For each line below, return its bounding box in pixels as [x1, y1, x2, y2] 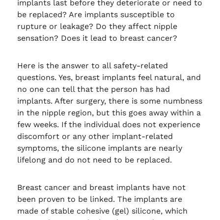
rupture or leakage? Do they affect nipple [17, 21, 177, 31]
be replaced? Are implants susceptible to [17, 9, 175, 19]
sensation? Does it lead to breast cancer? [17, 33, 177, 43]
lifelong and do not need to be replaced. [17, 155, 172, 165]
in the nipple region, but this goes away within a [17, 108, 201, 117]
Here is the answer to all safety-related [17, 60, 168, 70]
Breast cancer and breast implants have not [17, 182, 186, 192]
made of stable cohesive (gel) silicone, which [17, 206, 188, 216]
